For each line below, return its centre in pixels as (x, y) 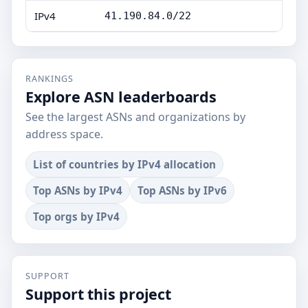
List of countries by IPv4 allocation (124, 164)
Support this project (98, 294)
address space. (64, 134)
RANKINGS (49, 79)
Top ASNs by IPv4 (78, 190)
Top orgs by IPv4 (76, 217)
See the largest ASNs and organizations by (135, 117)
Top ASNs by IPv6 (182, 190)
